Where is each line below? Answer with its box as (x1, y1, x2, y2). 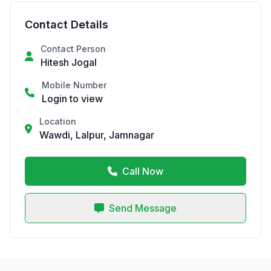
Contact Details (25, 18, 108, 31)
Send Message (109, 202, 177, 214)
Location (39, 116, 76, 126)
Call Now (122, 165, 163, 177)
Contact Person (41, 44, 106, 54)
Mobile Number (42, 80, 106, 90)
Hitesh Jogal (41, 56, 97, 68)
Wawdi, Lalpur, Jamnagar (39, 129, 154, 141)
